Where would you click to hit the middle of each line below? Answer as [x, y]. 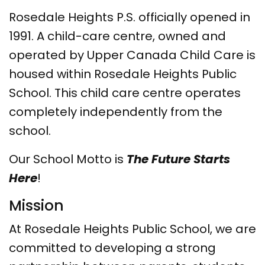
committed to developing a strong [112, 248]
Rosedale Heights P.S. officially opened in [130, 17]
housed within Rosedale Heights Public [123, 74]
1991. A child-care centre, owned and [117, 36]
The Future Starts [178, 159]
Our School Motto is [68, 159]
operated [39, 55]
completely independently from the [116, 112]
